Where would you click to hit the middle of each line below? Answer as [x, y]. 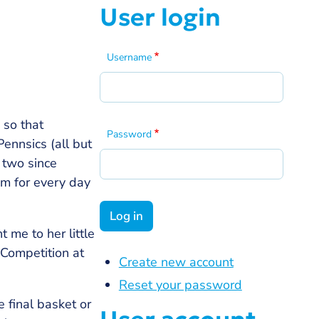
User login [160, 17]
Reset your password [180, 284]
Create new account [176, 262]
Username [129, 57]
